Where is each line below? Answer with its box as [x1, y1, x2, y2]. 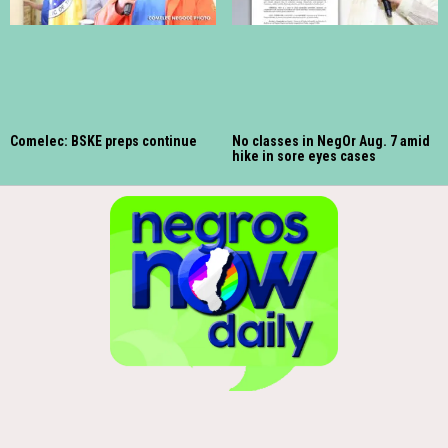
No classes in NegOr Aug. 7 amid [232, 133, 430, 150]
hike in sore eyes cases [232, 148, 376, 165]
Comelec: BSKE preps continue [10, 133, 197, 150]
